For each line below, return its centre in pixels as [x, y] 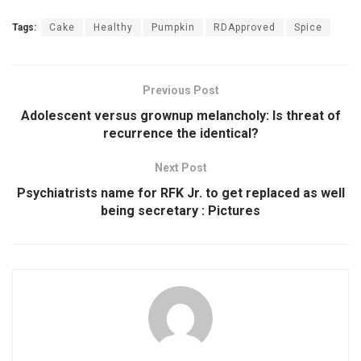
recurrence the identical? [180, 134]
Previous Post [180, 91]
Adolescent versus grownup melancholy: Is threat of [180, 116]
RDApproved [245, 28]
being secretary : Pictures [180, 211]
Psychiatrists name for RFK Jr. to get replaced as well [180, 193]
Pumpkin [173, 28]
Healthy [113, 28]
